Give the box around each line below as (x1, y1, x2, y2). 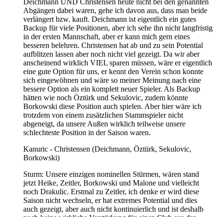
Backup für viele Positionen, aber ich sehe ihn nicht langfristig (23, 23, 213, 32)
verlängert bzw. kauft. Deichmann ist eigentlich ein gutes (23, 15, 196, 23)
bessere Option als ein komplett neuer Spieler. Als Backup (23, 84, 200, 93)
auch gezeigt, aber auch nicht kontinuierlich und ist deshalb (23, 204, 203, 213)
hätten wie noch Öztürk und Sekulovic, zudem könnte (23, 93, 188, 102)
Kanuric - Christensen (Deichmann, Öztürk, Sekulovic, (23, 144, 191, 153)
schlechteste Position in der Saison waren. (23, 128, 151, 137)
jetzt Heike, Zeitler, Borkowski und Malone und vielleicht (23, 178, 199, 187)
